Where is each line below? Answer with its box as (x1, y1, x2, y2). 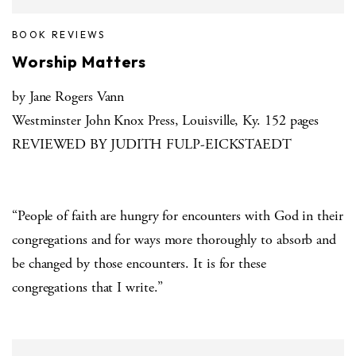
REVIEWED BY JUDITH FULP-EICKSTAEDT (12, 134, 292, 153)
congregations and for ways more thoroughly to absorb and (12, 230, 336, 249)
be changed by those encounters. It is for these (12, 253, 266, 273)
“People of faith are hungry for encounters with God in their (12, 206, 343, 225)
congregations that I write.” (12, 277, 163, 296)
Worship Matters (12, 51, 147, 72)
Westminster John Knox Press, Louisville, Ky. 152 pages (12, 110, 319, 130)
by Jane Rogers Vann (12, 87, 125, 106)
